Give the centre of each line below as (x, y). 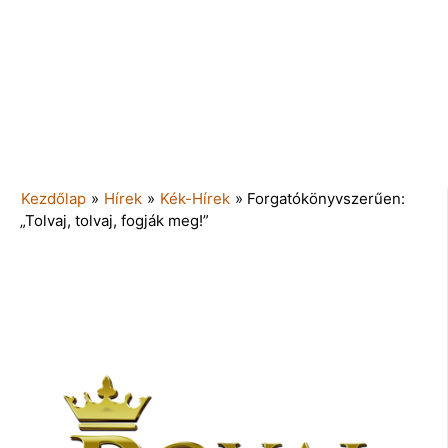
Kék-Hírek (195, 198)
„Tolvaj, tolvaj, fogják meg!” (114, 220)
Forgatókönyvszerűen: (326, 198)
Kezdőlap (53, 198)
